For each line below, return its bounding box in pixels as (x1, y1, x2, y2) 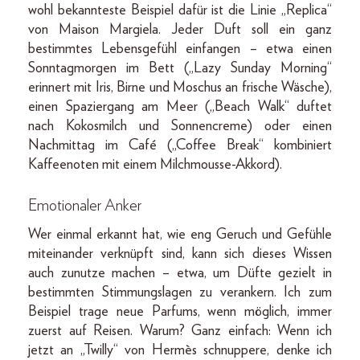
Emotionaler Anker (28, 197, 141, 214)
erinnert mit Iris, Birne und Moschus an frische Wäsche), (28, 80, 332, 95)
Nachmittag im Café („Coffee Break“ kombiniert (28, 137, 332, 153)
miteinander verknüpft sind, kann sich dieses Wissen (28, 246, 332, 261)
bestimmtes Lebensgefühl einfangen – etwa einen (28, 41, 332, 56)
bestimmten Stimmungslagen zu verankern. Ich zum (28, 284, 332, 300)
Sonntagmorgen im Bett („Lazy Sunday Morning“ (28, 60, 332, 76)
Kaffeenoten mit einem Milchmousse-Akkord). (28, 157, 282, 172)
